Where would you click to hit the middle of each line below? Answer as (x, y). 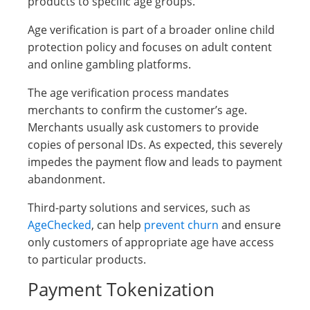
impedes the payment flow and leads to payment (155, 162)
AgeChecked (60, 225)
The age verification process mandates (128, 93)
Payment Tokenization (121, 290)
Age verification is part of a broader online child (151, 30)
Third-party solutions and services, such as (139, 208)
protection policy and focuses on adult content (150, 47)
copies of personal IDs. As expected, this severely (155, 145)
